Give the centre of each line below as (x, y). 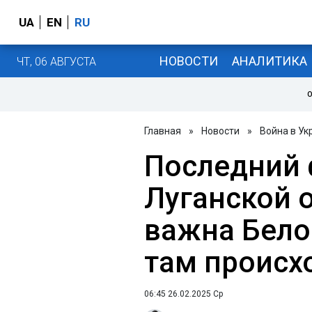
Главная (163, 131)
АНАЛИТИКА (269, 61)
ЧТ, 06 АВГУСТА (56, 61)
